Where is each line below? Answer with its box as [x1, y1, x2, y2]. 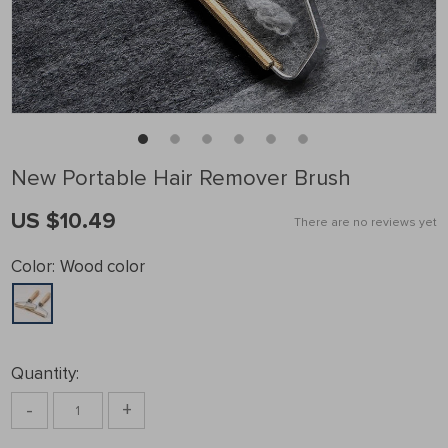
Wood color [60, 256, 145, 277]
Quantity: [11, 363, 79, 384]
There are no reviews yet [294, 215, 437, 230]
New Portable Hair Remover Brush [11, 165, 351, 192]
